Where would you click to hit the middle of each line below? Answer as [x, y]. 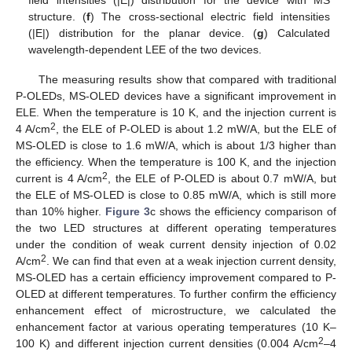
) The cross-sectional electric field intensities [210, 16]
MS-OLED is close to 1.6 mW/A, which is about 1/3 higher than [176, 145]
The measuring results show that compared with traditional [187, 79]
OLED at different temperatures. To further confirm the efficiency [176, 293]
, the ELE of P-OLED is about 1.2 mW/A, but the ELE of [196, 128]
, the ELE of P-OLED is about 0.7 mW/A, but [222, 178]
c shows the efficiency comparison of [243, 211]
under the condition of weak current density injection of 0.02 [176, 244]
